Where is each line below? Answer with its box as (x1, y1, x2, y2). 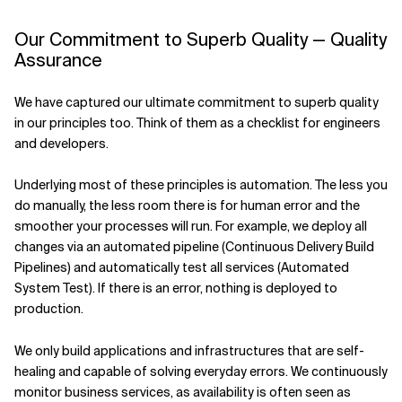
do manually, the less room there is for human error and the (14, 197, 360, 214)
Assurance (14, 48, 102, 72)
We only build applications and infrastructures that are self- (14, 343, 364, 359)
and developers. (14, 135, 109, 152)
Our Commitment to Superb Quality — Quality (14, 28, 387, 51)
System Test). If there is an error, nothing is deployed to (14, 280, 337, 296)
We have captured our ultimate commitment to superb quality (14, 94, 379, 110)
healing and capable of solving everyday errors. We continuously (14, 363, 388, 380)
